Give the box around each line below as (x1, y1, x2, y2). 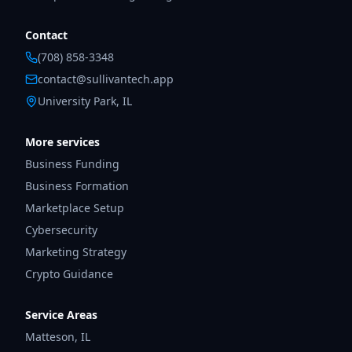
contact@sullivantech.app (38, 71, 174, 86)
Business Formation (25, 178, 129, 193)
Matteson (25, 328, 75, 344)
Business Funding (25, 156, 119, 171)
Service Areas (25, 306, 97, 322)
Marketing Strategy (25, 244, 126, 259)
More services (25, 134, 100, 149)
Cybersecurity (25, 222, 97, 237)
